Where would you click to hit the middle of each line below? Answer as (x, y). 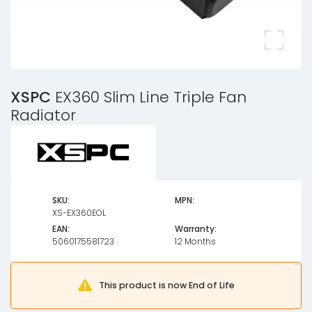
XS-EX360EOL (79, 213)
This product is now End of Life (166, 285)
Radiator (43, 115)
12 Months (195, 241)
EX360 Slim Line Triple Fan (149, 97)
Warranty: (196, 228)
